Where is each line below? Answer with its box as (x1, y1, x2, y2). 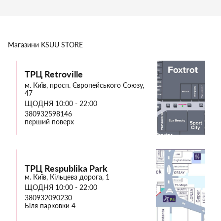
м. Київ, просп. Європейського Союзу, (25, 81, 144, 90)
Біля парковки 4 (25, 201, 75, 210)
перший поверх (25, 117, 74, 126)
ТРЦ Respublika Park (25, 162, 108, 174)
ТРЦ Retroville (25, 69, 83, 80)
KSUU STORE (41, 40, 83, 49)
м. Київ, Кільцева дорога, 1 (25, 172, 110, 181)
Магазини (8, 40, 39, 49)
